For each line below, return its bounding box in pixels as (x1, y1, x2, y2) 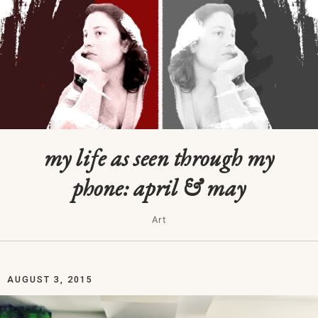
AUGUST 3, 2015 (7, 274, 93, 285)
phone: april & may (72, 172, 246, 203)
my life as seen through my (43, 143, 275, 173)
